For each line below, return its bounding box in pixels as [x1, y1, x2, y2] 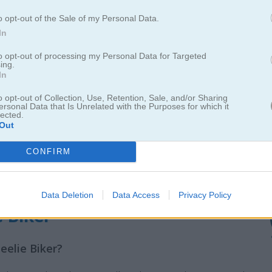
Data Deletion [41, 189, 93, 200]
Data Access [112, 189, 160, 200]
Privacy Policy [178, 189, 231, 200]
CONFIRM [25, 147, 71, 156]
